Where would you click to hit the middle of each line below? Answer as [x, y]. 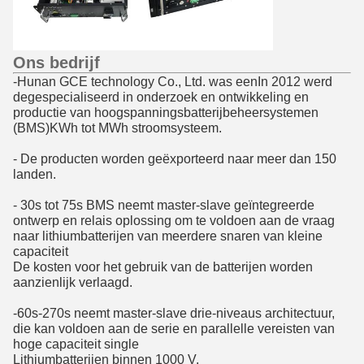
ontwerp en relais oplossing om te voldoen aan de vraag [174, 220]
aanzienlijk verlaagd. [73, 282]
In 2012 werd [295, 81]
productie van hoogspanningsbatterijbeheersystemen [166, 112]
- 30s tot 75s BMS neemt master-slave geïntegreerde [164, 205]
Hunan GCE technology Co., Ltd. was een [137, 81]
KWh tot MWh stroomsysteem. [136, 128]
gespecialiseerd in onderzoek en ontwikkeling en [168, 97]
